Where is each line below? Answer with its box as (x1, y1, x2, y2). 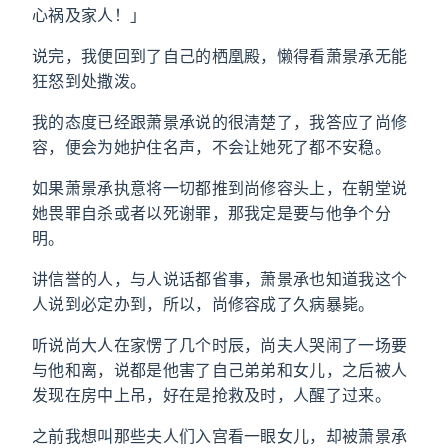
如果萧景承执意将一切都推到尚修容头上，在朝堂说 (32, 178, 408, 198)
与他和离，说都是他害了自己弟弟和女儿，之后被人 (32, 360, 408, 380)
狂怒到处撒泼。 (32, 71, 147, 91)
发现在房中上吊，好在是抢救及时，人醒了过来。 (32, 385, 392, 405)
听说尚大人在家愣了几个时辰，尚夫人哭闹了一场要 (32, 335, 408, 355)
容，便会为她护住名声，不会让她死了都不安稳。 (32, 137, 392, 157)
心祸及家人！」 (32, 5, 147, 25)
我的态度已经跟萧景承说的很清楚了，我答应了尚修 (32, 112, 408, 132)
